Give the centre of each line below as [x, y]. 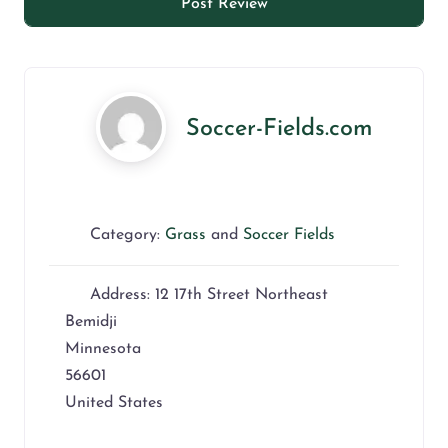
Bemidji [91, 322]
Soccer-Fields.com [279, 129]
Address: [122, 295]
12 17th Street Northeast [241, 295]
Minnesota [103, 349]
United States [114, 403]
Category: [127, 235]
